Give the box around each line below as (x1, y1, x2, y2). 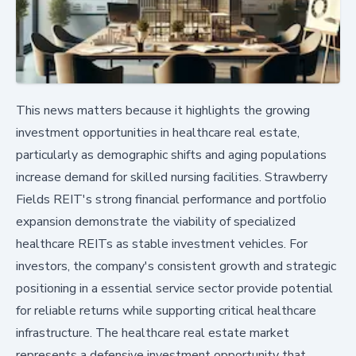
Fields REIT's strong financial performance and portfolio (16, 191, 327, 209)
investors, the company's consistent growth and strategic (16, 257, 336, 276)
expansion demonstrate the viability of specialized (16, 213, 296, 231)
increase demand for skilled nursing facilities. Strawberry (16, 168, 327, 187)
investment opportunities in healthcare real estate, (16, 124, 300, 142)
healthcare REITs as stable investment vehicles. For (16, 235, 308, 253)
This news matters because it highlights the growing (16, 102, 310, 120)
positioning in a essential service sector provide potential (16, 280, 333, 298)
